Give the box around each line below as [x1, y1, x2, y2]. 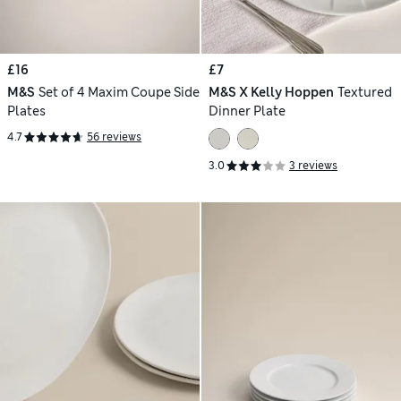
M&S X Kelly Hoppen [209, 83, 334, 100]
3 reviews [289, 158, 337, 174]
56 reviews [87, 130, 141, 145]
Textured [337, 83, 392, 100]
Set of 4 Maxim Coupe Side [38, 83, 200, 100]
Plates [7, 102, 46, 119]
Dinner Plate [209, 102, 286, 119]
